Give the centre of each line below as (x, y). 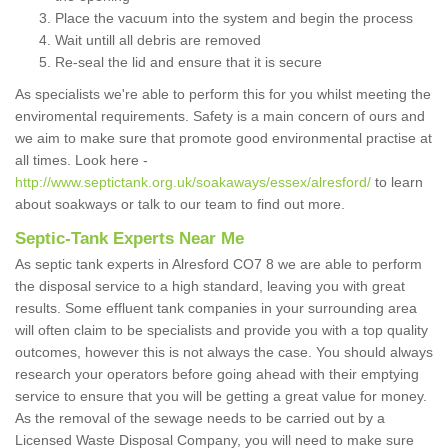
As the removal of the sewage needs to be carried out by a (200, 418)
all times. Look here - (81, 160)
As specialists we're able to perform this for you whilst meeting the (223, 94)
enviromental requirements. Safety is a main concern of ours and (220, 116)
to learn (397, 182)
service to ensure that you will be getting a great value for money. (221, 396)
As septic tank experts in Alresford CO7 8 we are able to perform (218, 264)
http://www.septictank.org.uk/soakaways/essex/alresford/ (193, 182)
